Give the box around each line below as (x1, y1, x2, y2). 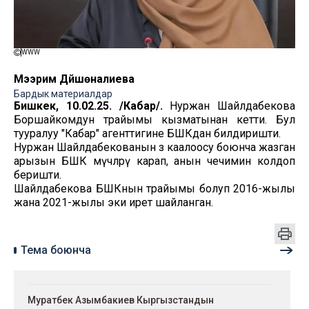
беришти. (14, 168, 61, 182)
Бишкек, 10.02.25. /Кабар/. (14, 99, 163, 113)
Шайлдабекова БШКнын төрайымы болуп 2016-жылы (14, 182, 295, 196)
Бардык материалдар (14, 88, 112, 100)
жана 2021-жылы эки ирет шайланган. (14, 196, 213, 210)
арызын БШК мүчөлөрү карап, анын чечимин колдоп (14, 154, 295, 168)
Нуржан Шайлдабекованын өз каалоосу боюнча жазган (14, 141, 295, 154)
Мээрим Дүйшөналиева (14, 72, 134, 86)
